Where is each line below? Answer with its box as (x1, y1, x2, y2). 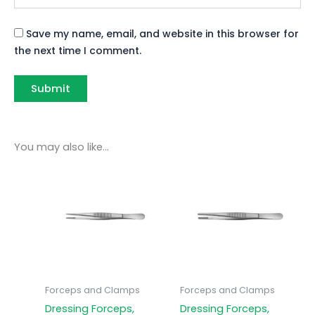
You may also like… (14, 140, 109, 155)
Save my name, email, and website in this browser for (26, 26, 299, 41)
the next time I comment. (14, 43, 141, 58)
